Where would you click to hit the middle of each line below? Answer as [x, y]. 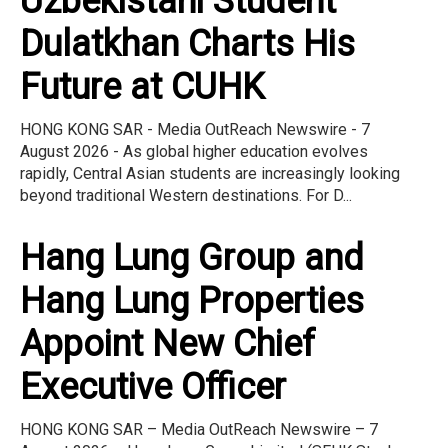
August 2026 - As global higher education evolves [194, 151]
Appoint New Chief [167, 343]
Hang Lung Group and [192, 257]
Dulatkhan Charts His [187, 43]
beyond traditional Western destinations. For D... [186, 195]
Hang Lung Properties [192, 300]
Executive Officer [153, 386]
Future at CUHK [142, 86]
